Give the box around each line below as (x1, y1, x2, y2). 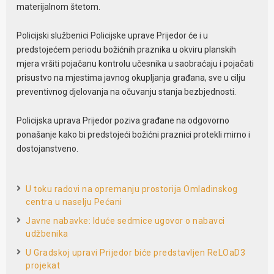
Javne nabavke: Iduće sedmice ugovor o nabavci (26, 216, 225, 226)
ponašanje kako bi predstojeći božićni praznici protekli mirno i (17, 129, 251, 139)
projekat (26, 261, 61, 271)
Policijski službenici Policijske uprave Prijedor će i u (17, 30, 209, 40)
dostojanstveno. (17, 143, 79, 154)
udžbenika (26, 229, 68, 239)
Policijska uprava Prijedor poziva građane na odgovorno (17, 115, 230, 125)
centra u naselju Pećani (26, 197, 122, 207)
